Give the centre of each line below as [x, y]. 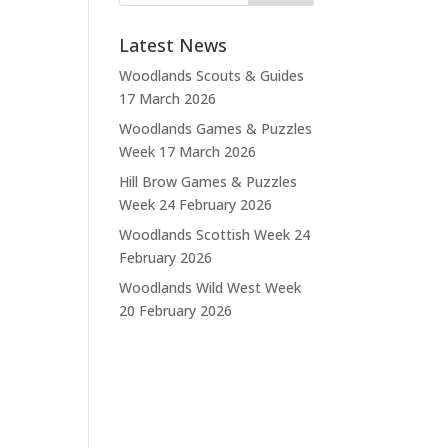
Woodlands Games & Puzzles [216, 128]
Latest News [173, 45]
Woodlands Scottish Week [205, 234]
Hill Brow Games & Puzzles [208, 181]
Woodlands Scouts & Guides [212, 75]
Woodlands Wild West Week [210, 287]
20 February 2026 [176, 310]
